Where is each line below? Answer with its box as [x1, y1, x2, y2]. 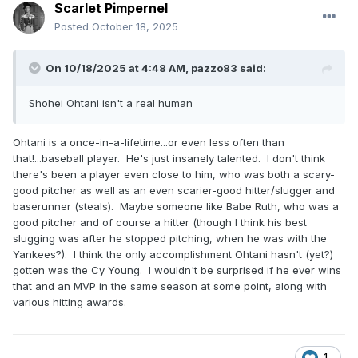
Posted [54, 20, 92, 34]
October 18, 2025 [92, 20, 178, 34]
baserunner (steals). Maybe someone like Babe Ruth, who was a [13, 200, 339, 213]
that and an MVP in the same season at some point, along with [13, 280, 327, 293]
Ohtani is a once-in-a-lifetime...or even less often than [13, 136, 284, 149]
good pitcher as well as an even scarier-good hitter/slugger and [13, 184, 335, 197]
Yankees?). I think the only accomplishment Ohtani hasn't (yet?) [13, 248, 333, 261]
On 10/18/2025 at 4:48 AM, [46, 62, 191, 75]
